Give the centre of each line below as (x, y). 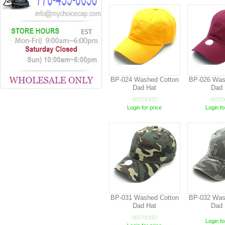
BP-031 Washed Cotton (145, 198)
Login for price (145, 107)
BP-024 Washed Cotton (145, 80)
